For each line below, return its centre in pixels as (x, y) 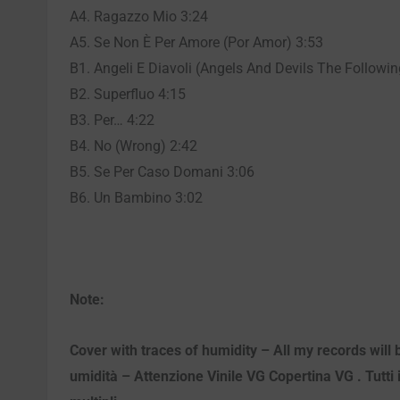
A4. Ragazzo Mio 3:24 (139, 16)
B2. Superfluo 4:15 (128, 94)
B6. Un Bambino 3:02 (136, 197)
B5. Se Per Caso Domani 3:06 (162, 171)
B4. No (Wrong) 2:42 (133, 146)
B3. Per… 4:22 (112, 120)
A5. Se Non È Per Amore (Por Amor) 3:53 (196, 42)
